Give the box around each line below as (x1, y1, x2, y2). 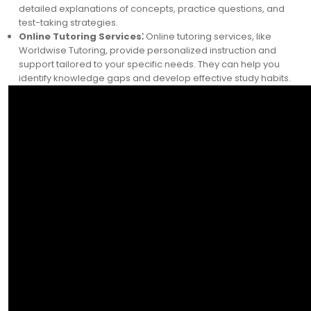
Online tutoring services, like (144, 30, 271, 43)
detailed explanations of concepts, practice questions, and (19, 2, 285, 15)
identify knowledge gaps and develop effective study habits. (19, 72, 291, 85)
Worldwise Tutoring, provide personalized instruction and (19, 44, 276, 57)
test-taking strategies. (19, 16, 118, 29)
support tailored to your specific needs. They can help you (19, 58, 280, 71)
